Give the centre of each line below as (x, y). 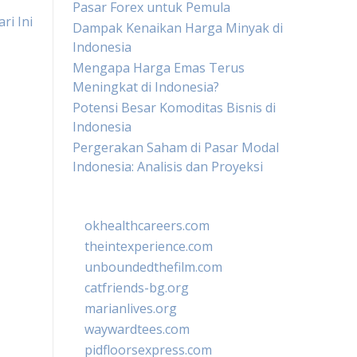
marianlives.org (131, 308)
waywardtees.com (137, 329)
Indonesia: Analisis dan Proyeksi (168, 167)
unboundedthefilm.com (153, 267)
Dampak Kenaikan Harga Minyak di (178, 28)
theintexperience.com (149, 246)
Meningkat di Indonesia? (146, 87)
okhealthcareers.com (147, 226)
